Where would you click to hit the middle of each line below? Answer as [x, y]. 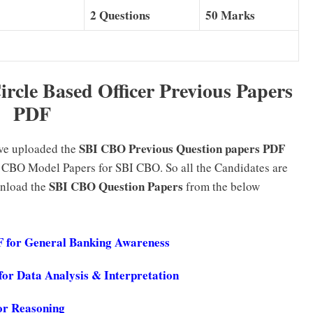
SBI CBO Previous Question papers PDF [182, 149]
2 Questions [120, 15]
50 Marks [230, 15]
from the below [221, 187]
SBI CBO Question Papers [116, 187]
